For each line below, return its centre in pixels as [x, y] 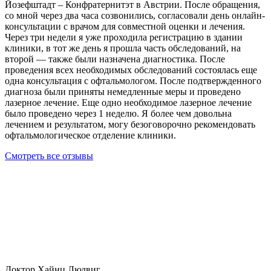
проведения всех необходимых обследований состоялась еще [131, 70]
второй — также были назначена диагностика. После [115, 59]
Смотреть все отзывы [49, 156]
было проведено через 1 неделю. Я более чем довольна [118, 114]
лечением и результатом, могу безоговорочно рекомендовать [130, 125]
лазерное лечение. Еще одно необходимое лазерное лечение [128, 103]
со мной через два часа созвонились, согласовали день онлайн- [135, 16]
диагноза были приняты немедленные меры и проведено [123, 92]
